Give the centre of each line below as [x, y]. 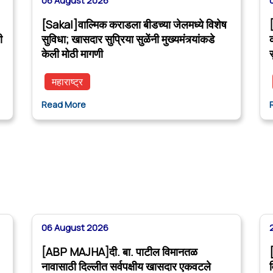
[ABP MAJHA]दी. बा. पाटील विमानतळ [119, 252]
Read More [64, 105]
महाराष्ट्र [67, 82]
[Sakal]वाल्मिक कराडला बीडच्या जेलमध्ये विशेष [134, 25]
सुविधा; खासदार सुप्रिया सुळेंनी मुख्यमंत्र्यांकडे [128, 39]
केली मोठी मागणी [72, 54]
